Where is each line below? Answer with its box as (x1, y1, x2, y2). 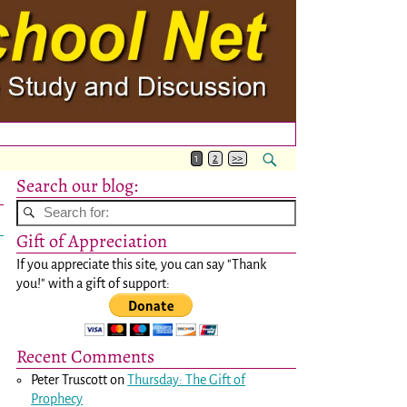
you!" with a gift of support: (16, 275, 170, 291)
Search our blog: (16, 172, 138, 198)
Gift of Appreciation (16, 227, 167, 253)
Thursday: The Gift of (127, 372, 246, 387)
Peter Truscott (31, 372, 108, 387)
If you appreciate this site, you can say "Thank (16, 256, 266, 272)
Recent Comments (16, 342, 154, 369)
